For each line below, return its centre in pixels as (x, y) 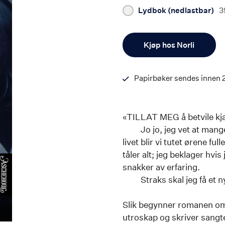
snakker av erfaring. (161, 167)
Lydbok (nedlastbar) (176, 10)
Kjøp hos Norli (169, 45)
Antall (142, 38)
